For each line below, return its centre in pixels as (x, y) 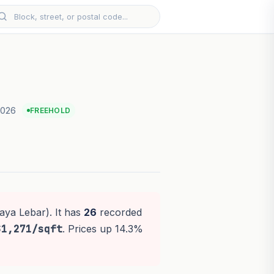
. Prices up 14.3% (102, 229)
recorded (119, 213)
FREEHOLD (50, 111)
